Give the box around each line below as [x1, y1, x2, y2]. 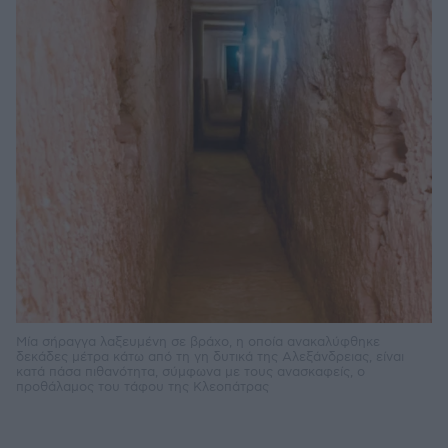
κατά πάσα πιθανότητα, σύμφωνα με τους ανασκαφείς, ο [16, 363, 365, 380]
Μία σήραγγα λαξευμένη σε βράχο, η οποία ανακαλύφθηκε [16, 333, 380, 350]
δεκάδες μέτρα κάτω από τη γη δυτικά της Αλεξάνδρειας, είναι [16, 348, 404, 365]
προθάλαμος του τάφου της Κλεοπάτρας [16, 378, 269, 395]
